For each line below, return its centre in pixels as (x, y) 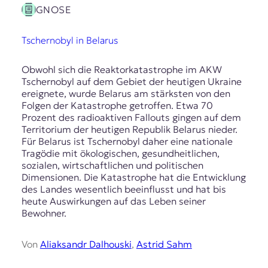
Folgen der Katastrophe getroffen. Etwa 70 (117, 106)
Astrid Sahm (164, 244)
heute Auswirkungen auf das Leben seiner (113, 201)
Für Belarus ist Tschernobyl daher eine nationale (127, 141)
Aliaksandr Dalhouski (86, 244)
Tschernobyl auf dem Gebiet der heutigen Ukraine (131, 82)
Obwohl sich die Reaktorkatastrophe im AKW (121, 70)
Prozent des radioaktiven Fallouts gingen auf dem (131, 118)
